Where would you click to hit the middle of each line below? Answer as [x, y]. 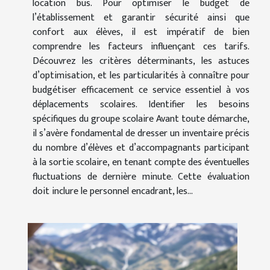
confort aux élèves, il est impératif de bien [141, 33]
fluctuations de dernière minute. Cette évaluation [141, 177]
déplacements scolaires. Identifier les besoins [141, 105]
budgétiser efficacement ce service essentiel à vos [141, 90]
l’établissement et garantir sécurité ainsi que [141, 18]
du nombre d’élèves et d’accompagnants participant [141, 148]
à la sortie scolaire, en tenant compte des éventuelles [141, 163]
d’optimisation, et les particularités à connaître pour [141, 76]
